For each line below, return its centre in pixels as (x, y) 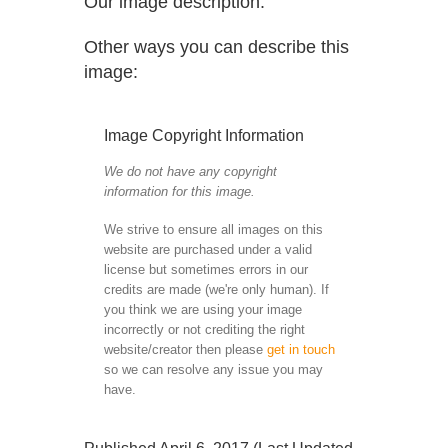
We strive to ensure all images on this (213, 229)
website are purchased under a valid (208, 249)
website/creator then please (185, 349)
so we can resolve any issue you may (213, 369)
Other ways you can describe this (216, 47)
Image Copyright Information (204, 135)
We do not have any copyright (190, 171)
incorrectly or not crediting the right (204, 329)
